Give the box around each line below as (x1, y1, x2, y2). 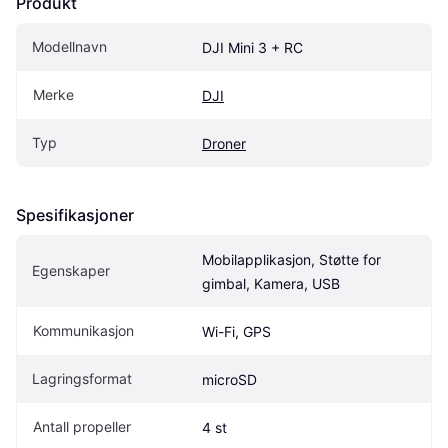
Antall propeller (33, 417, 131, 435)
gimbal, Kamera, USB (202, 274, 340, 292)
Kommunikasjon (33, 321, 134, 339)
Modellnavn (32, 37, 107, 55)
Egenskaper (32, 261, 110, 279)
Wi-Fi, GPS (202, 322, 271, 340)
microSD (202, 370, 257, 388)
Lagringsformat (32, 369, 132, 387)
